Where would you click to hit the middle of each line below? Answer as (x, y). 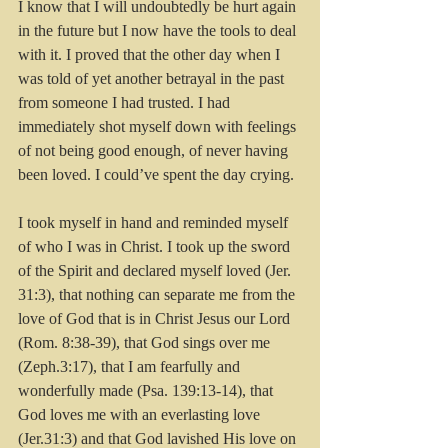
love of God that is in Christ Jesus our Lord (156, 319)
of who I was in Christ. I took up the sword (156, 247)
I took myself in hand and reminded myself (155, 223)
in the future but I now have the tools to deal (159, 31)
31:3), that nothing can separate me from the (158, 295)
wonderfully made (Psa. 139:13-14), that (147, 391)
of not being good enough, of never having (155, 151)
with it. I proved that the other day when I (151, 55)
